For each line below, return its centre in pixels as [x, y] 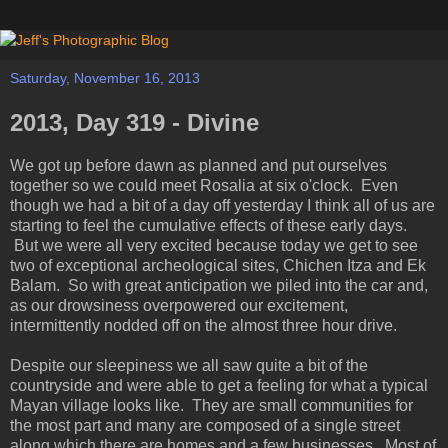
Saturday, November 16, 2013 [105, 78]
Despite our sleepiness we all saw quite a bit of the [189, 365]
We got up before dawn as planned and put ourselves [198, 165]
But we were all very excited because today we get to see [214, 245]
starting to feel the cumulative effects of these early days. [208, 225]
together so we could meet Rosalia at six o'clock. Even [204, 185]
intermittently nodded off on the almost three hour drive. [203, 325]
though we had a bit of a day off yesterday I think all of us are [222, 205]
